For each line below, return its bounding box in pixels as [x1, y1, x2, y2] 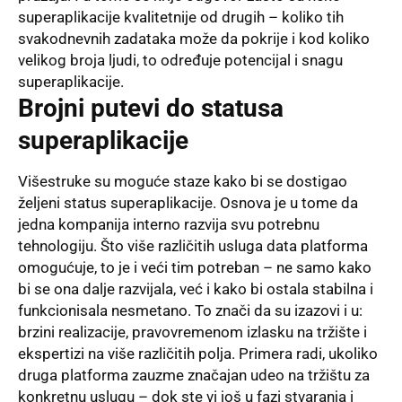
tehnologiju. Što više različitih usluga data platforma [18, 237, 368, 256]
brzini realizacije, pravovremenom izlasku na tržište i [18, 323, 367, 342]
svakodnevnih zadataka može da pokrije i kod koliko [18, 30, 370, 48]
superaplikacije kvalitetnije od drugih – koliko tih [18, 8, 344, 27]
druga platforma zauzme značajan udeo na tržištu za [18, 366, 370, 385]
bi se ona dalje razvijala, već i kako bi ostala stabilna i [18, 280, 373, 299]
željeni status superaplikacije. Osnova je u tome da [18, 194, 358, 213]
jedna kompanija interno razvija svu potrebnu [18, 215, 319, 234]
